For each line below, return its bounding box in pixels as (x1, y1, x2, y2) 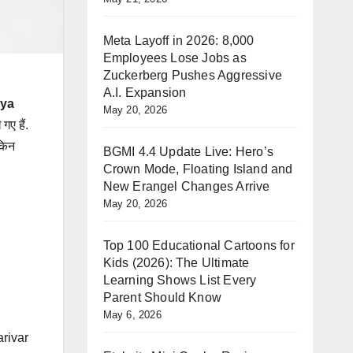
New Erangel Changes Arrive (102, 180, 270, 193)
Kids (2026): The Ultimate (102, 256, 250, 269)
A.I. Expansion (102, 86, 187, 99)
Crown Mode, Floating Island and (102, 162, 293, 176)
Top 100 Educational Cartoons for (102, 239, 295, 252)
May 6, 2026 (102, 309, 162, 321)
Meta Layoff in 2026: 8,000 (102, 34, 255, 47)
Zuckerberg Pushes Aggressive (102, 69, 283, 82)
